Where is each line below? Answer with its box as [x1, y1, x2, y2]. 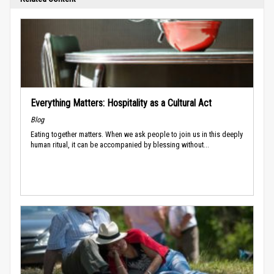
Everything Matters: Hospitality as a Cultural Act [31, 97, 212, 109]
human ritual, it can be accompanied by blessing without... [31, 139, 209, 149]
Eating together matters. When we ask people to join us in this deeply [31, 129, 243, 139]
